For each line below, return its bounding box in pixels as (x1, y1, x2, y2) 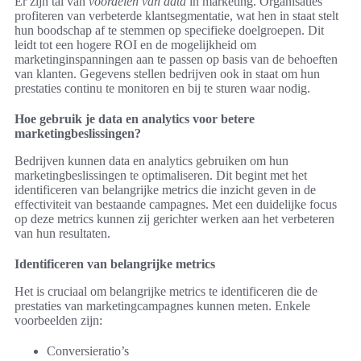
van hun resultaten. (15, 226, 110, 240)
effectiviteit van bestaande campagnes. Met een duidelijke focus (15, 197, 337, 211)
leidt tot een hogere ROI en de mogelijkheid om (15, 37, 256, 52)
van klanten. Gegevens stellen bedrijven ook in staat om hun (15, 66, 320, 81)
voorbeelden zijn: (15, 313, 102, 327)
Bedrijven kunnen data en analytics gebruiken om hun (15, 153, 288, 168)
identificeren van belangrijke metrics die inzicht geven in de (15, 182, 316, 197)
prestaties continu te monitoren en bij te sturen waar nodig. (15, 81, 310, 95)
